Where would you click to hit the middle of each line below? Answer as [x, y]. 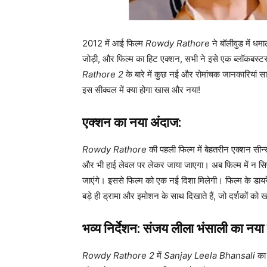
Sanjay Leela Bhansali [209, 256]
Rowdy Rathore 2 [118, 256]
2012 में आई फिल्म [114, 44]
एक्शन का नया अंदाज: [132, 123]
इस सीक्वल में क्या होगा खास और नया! [141, 90]
